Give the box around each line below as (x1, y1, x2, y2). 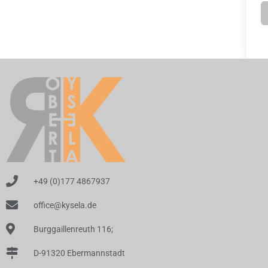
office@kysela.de (33, 200, 96, 210)
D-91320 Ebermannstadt (33, 248, 125, 258)
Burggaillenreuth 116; (33, 224, 113, 234)
